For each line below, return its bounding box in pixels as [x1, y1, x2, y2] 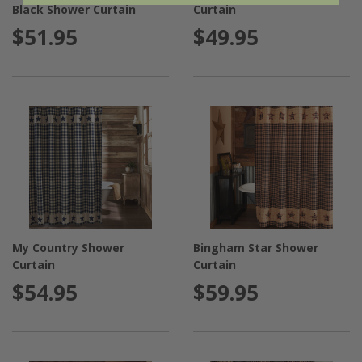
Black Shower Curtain [12, 2, 136, 17]
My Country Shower [12, 239, 124, 255]
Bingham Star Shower [193, 239, 319, 255]
